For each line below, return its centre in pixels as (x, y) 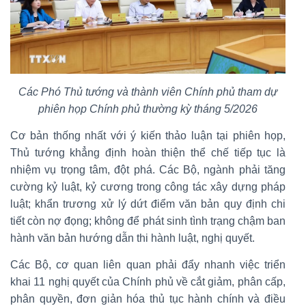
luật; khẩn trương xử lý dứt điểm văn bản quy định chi (148, 204)
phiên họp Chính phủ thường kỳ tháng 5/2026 (148, 109)
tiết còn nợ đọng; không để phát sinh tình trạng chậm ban (148, 221)
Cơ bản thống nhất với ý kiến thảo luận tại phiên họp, (148, 136)
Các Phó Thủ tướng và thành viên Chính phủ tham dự (148, 92)
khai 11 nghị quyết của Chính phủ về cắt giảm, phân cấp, (148, 282)
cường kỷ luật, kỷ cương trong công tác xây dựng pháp (148, 187)
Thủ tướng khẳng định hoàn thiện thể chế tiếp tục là (148, 153)
